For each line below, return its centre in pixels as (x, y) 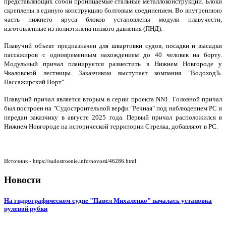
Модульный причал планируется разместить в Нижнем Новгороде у (113, 64)
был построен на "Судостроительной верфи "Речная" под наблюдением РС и (113, 108)
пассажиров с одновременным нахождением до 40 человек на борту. (113, 55)
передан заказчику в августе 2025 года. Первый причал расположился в (113, 118)
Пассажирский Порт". (35, 82)
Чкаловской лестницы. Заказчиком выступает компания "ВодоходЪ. (113, 73)
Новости (22, 180)
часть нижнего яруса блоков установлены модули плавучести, (113, 20)
